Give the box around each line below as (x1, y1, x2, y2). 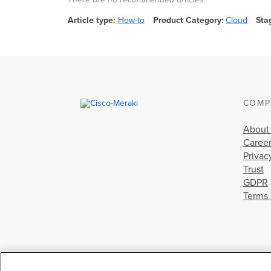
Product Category (152, 15, 221, 26)
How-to (117, 15, 145, 26)
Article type (68, 15, 113, 26)
